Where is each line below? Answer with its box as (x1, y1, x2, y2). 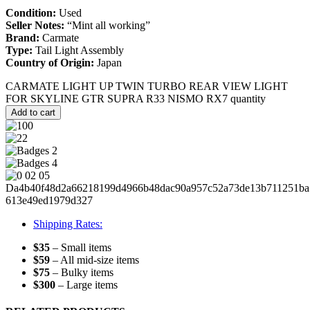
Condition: (6, 6, 56, 19)
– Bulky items (50, 266, 113, 278)
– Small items (50, 241, 111, 253)
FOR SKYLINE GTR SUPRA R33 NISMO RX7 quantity (6, 92, 266, 104)
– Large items (55, 278, 118, 291)
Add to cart (11, 107, 55, 118)
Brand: (6, 31, 39, 44)
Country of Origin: (6, 56, 94, 69)
